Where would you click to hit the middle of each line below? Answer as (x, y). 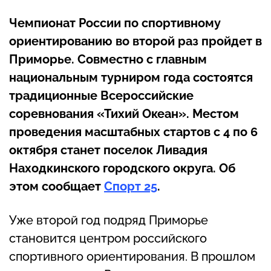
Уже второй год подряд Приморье (109, 220)
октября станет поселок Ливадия (108, 150)
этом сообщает (57, 187)
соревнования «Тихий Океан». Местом (124, 114)
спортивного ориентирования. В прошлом (132, 257)
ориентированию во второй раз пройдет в (135, 41)
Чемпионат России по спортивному (115, 23)
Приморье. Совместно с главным (108, 60)
